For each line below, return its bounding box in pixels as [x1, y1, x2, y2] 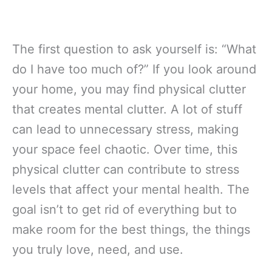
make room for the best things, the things [12, 222, 250, 237]
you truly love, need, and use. [12, 242, 183, 257]
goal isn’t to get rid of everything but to [12, 202, 237, 217]
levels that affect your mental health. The [12, 182, 250, 197]
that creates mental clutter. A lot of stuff [12, 102, 242, 117]
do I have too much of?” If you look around [12, 62, 256, 77]
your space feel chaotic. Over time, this [12, 142, 237, 157]
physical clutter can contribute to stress [12, 162, 239, 177]
